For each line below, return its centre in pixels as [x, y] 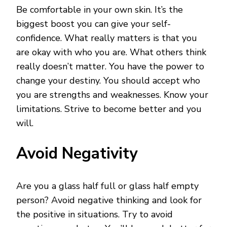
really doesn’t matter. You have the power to [110, 67]
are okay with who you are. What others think [111, 52]
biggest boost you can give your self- [93, 24]
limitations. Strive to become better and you [109, 109]
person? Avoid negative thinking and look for [109, 200]
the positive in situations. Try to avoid [94, 215]
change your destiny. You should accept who [108, 81]
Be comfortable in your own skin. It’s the [100, 10]
